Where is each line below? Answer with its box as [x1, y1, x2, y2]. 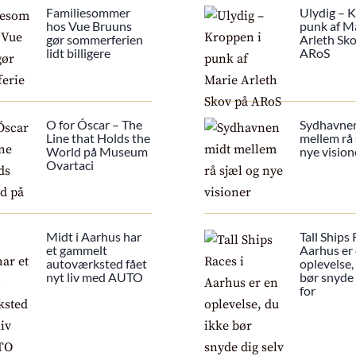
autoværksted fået [46, 256, 148, 272]
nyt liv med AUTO [46, 269, 144, 285]
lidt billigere [46, 45, 111, 61]
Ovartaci [46, 157, 95, 173]
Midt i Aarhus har [46, 229, 142, 245]
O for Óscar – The [46, 117, 143, 133]
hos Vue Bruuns [46, 18, 133, 34]
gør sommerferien [46, 32, 144, 48]
